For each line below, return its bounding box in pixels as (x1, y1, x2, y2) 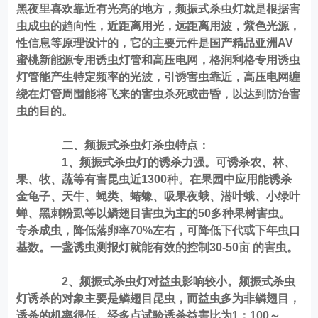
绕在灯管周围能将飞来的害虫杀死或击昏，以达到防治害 (16, 87, 301, 100)
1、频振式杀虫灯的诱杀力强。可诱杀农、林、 (39, 155, 296, 168)
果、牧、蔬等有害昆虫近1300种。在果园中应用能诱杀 (16, 172, 292, 185)
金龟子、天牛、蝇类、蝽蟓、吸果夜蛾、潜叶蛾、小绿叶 (16, 190, 301, 202)
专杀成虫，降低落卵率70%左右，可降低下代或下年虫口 (16, 224, 301, 236)
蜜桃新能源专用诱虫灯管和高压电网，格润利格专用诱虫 (16, 53, 301, 66)
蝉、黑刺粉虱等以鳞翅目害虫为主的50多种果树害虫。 (16, 207, 291, 219)
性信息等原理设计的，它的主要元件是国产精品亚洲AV (16, 36, 294, 49)
